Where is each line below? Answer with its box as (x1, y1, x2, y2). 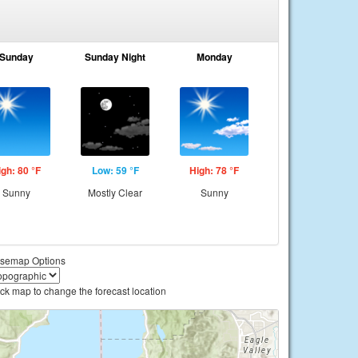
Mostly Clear (88, 185, 142, 199)
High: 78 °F (189, 163, 239, 177)
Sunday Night (85, 50, 145, 64)
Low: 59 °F (91, 163, 139, 177)
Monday (196, 50, 233, 64)
